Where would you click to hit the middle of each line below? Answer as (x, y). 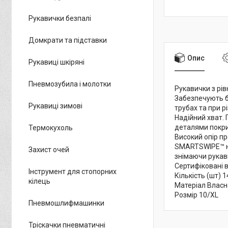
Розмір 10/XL (196, 195)
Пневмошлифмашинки (66, 203)
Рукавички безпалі (60, 18)
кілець (39, 181)
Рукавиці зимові (55, 106)
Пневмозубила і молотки (70, 84)
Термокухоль (51, 128)
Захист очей (49, 150)
